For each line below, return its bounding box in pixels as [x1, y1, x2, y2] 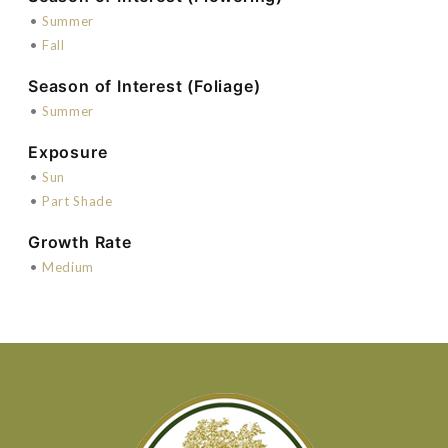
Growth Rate [28, 231, 132, 252]
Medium [42, 258, 94, 275]
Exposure [28, 141, 108, 162]
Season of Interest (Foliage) [28, 75, 261, 96]
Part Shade [42, 192, 113, 209]
